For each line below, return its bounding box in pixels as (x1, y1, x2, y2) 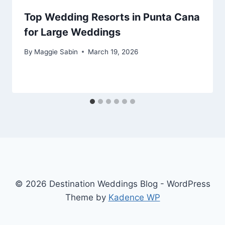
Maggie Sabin (34, 47, 78, 56)
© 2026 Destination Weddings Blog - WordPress (15, 179, 210, 189)
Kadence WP (108, 192, 160, 203)
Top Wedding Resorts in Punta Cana (24, 11, 200, 24)
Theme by (65, 192, 108, 203)
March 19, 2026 (88, 47, 139, 56)
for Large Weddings (24, 26, 121, 39)
